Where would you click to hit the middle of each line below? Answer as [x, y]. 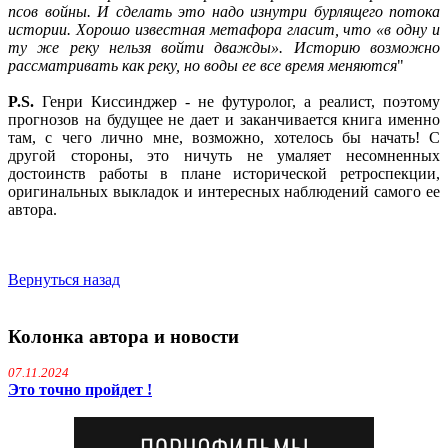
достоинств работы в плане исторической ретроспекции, [224, 173]
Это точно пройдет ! [80, 390]
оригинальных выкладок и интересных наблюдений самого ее [224, 191]
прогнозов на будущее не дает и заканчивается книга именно [224, 119]
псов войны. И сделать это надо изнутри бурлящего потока [224, 11]
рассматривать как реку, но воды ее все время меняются [202, 65]
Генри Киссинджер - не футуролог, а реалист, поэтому [237, 101]
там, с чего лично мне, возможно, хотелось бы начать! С [224, 137]
